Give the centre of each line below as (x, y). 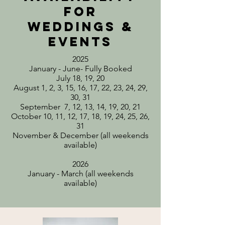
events (80, 42)
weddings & (80, 27)
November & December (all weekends (80, 135)
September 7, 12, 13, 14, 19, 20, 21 (80, 107)
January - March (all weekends (80, 174)
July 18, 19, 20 (80, 78)
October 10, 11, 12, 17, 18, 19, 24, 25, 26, (80, 116)
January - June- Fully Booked (80, 69)
